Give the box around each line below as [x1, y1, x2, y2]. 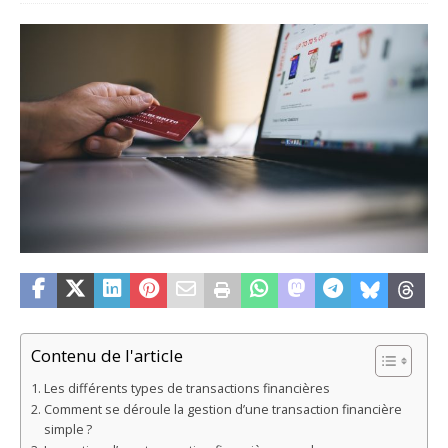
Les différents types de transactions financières [43, 380, 330, 398]
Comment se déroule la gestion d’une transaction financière [43, 401, 402, 419]
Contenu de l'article [31, 344, 183, 368]
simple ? [43, 421, 92, 439]
